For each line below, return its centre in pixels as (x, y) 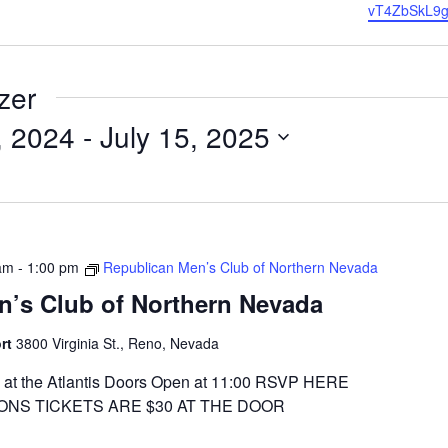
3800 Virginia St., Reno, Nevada (117, 343)
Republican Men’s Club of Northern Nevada (240, 267)
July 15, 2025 (185, 136)
